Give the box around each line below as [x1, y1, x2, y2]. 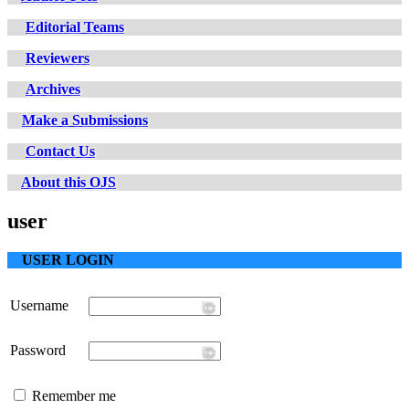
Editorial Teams [26, 18, 124, 35]
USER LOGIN [7, 251, 114, 267]
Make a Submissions [22, 111, 148, 128]
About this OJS [21, 173, 116, 190]
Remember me [32, 387, 116, 404]
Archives [26, 80, 80, 97]
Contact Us [26, 142, 95, 159]
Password [10, 341, 66, 358]
